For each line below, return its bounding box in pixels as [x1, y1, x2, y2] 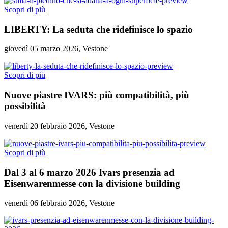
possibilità [4, 101, 46, 112]
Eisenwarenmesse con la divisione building [4, 178, 180, 189]
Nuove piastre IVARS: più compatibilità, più [4, 90, 189, 101]
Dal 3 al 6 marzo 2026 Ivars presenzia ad [4, 166, 175, 178]
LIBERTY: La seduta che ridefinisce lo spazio [4, 23, 193, 35]
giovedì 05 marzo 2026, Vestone [4, 44, 108, 53]
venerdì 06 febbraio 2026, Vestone [4, 198, 115, 208]
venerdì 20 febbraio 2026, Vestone [4, 121, 115, 130]
